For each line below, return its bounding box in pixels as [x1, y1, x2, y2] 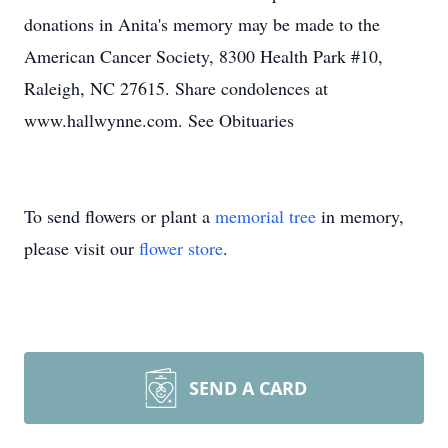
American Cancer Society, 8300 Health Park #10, [24, 44, 383, 68]
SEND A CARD [189, 376, 307, 400]
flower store [139, 236, 223, 260]
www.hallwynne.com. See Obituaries [24, 108, 294, 132]
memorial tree [215, 204, 316, 228]
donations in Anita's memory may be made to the [24, 12, 380, 36]
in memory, [316, 204, 404, 228]
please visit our [24, 236, 139, 260]
